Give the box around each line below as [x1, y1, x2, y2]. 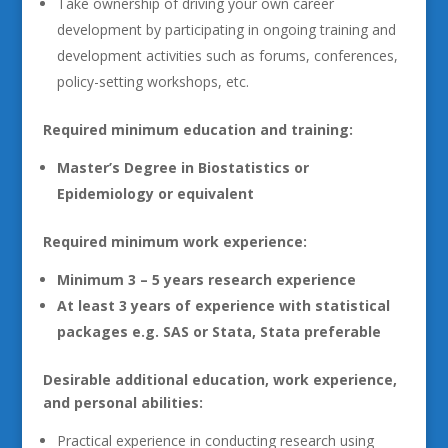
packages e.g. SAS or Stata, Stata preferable [56, 322, 381, 341]
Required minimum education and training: [42, 120, 353, 139]
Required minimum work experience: [42, 232, 307, 251]
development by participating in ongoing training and [56, 20, 396, 39]
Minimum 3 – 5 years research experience [56, 270, 356, 289]
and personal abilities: [42, 393, 203, 412]
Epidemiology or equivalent [56, 184, 254, 203]
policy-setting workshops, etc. [56, 72, 249, 91]
